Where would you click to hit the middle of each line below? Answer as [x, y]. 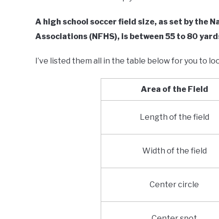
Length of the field [174, 117]
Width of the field [174, 151]
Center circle [175, 185]
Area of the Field [174, 89]
